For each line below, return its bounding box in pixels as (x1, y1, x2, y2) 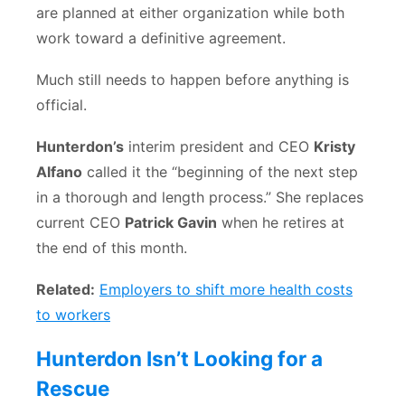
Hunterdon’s (36, 137, 124, 156)
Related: (36, 280, 95, 299)
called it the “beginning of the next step (82, 163, 358, 182)
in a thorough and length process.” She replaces (36, 188, 363, 207)
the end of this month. (36, 239, 187, 258)
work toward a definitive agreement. (36, 29, 286, 48)
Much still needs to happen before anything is (36, 71, 349, 89)
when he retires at (217, 213, 344, 232)
